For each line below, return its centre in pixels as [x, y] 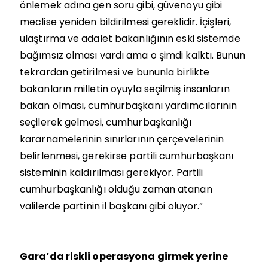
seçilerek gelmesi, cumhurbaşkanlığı [106, 122]
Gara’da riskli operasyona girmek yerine [124, 256]
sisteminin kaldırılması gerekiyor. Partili [112, 172]
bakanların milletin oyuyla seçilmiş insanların [125, 89]
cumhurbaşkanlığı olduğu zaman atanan [116, 189]
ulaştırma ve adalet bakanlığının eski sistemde [130, 38]
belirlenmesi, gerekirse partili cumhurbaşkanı [127, 156]
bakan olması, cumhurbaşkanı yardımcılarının [129, 105]
